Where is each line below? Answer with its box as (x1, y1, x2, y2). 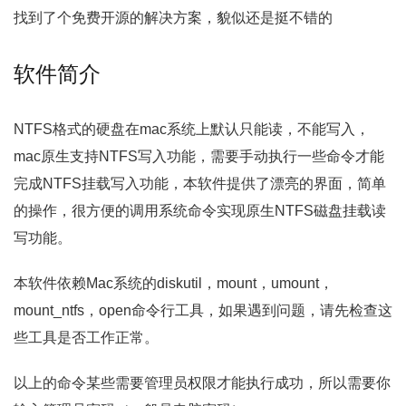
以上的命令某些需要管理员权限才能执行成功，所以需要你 (14, 375, 391, 391)
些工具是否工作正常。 (14, 330, 159, 345)
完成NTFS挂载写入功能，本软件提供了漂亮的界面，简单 (14, 176, 386, 191)
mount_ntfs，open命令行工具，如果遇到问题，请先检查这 (14, 303, 392, 318)
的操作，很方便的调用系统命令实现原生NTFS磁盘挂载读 (14, 203, 386, 218)
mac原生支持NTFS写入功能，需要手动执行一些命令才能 (14, 149, 384, 164)
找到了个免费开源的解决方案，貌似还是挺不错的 (14, 10, 333, 25)
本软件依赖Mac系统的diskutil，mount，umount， (14, 275, 333, 291)
